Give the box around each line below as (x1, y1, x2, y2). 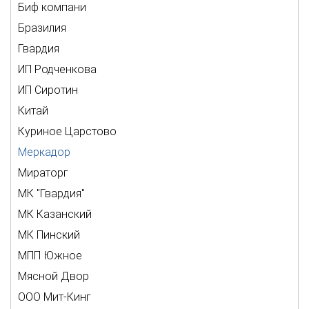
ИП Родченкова (18, 63, 97, 76)
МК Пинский (18, 228, 80, 241)
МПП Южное (18, 249, 82, 262)
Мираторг (18, 166, 68, 179)
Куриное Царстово (18, 125, 117, 138)
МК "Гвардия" (18, 187, 85, 200)
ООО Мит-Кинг (18, 290, 91, 303)
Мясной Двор (18, 270, 89, 283)
